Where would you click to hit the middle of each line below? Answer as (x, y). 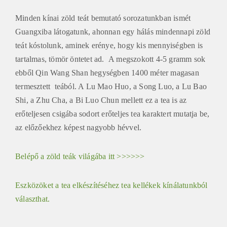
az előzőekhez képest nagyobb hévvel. (79, 127)
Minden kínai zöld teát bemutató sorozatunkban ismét (103, 18)
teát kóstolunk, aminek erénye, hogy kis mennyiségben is (109, 45)
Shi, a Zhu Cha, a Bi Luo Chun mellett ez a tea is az (101, 100)
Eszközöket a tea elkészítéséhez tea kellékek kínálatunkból (111, 185)
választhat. (33, 199)
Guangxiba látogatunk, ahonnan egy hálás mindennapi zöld (113, 31)
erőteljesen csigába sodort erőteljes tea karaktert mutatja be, (112, 113)
